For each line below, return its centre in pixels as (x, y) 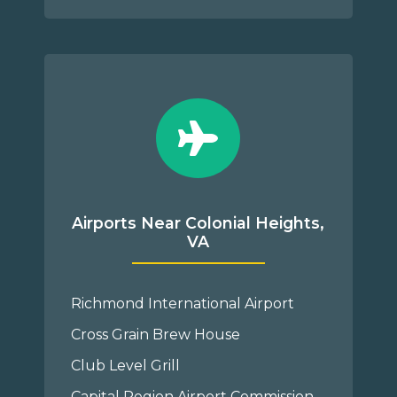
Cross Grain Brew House (156, 335)
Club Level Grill (126, 366)
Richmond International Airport (183, 304)
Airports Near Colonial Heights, (198, 223)
